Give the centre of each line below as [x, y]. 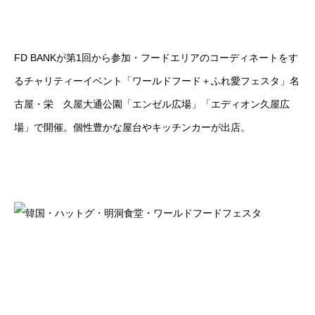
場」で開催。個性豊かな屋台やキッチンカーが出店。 [132, 127]
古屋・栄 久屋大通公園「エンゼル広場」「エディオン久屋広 [152, 104]
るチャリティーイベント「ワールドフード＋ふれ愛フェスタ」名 [157, 81]
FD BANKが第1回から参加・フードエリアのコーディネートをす [156, 58]
